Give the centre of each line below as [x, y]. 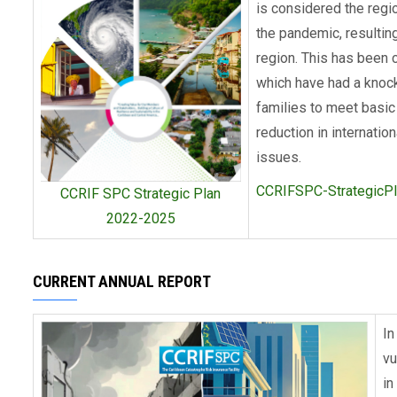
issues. [278, 157]
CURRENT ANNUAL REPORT [121, 281]
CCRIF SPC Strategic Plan [141, 194]
